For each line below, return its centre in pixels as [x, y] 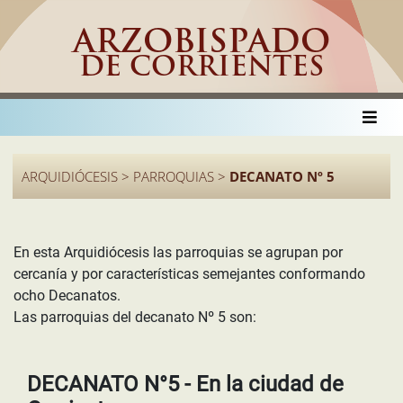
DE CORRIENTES [201, 69]
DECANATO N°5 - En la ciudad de [185, 384]
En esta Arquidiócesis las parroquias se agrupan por [178, 252]
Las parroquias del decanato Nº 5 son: [135, 317]
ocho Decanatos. [67, 296]
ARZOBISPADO [201, 44]
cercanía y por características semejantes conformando [189, 274]
